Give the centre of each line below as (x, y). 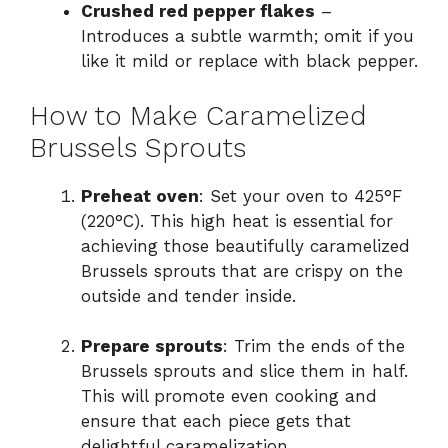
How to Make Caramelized (198, 115)
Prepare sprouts (152, 346)
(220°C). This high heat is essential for (237, 220)
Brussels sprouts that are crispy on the (242, 270)
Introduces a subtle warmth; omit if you (247, 36)
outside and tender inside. (188, 295)
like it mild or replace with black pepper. (249, 61)
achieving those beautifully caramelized (245, 245)
